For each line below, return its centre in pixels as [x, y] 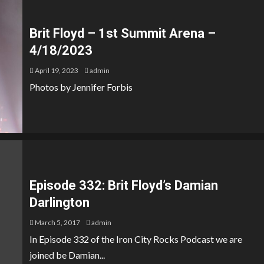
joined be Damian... [67, 255]
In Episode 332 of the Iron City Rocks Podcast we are [136, 239]
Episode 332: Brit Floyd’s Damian [124, 185]
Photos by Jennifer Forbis [81, 87]
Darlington [60, 202]
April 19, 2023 [56, 70]
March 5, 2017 [57, 222]
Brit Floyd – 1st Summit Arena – [123, 33]
